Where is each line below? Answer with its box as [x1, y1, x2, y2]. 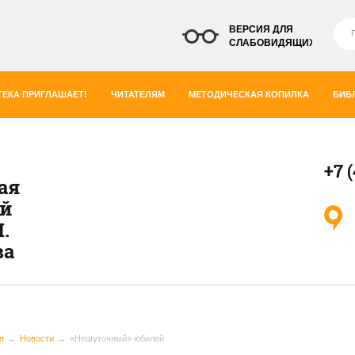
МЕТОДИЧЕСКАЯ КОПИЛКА [189, 90, 309, 99]
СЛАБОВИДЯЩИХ [229, 37, 315, 48]
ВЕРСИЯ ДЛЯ [229, 24, 293, 35]
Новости [20, 334, 54, 343]
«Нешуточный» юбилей [70, 334, 164, 343]
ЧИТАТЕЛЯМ [111, 90, 165, 99]
